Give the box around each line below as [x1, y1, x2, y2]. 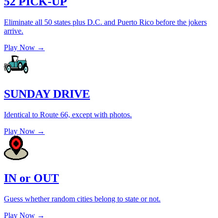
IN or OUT [4, 172, 59, 185]
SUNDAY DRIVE [4, 88, 90, 101]
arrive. [4, 26, 23, 35]
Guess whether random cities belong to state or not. [4, 195, 161, 203]
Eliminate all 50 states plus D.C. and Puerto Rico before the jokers [4, 18, 207, 26]
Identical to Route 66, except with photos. [4, 110, 132, 119]
